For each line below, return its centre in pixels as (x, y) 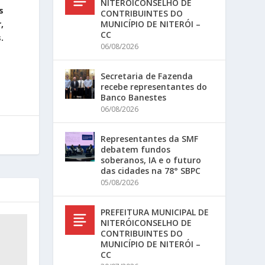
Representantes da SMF (150, 139)
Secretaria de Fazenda (147, 76)
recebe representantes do (154, 87)
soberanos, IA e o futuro (151, 160)
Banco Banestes (134, 97)
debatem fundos (136, 149)
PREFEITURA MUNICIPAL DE (155, 212)
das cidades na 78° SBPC (151, 171)
